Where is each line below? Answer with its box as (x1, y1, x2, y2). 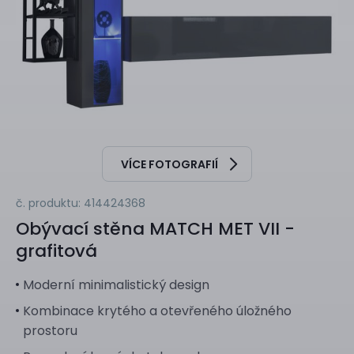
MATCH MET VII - (145, 217, 295, 242)
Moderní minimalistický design (23, 276, 209, 295)
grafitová (16, 239, 97, 264)
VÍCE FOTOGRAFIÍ (121, 156, 218, 172)
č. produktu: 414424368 (16, 195, 145, 212)
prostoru (23, 322, 77, 341)
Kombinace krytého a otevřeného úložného (23, 302, 292, 321)
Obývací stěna (16, 217, 145, 242)
